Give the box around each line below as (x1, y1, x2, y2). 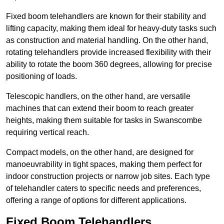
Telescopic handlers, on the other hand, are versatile (6, 92, 190, 101)
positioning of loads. (6, 72, 77, 81)
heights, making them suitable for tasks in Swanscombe (6, 116, 202, 125)
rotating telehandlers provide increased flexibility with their (6, 48, 211, 57)
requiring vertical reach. (6, 128, 89, 137)
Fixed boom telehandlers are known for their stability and (6, 12, 206, 21)
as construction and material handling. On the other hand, (6, 36, 208, 45)
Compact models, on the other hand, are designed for (6, 148, 193, 157)
